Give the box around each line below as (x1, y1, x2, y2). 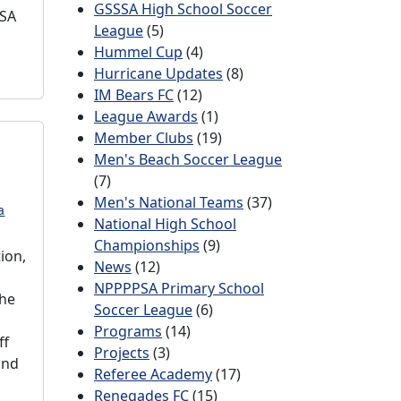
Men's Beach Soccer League (94, 149, 282, 169)
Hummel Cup (94, 42, 183, 62)
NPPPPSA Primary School (94, 278, 264, 298)
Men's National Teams (94, 192, 243, 212)
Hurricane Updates (94, 64, 223, 83)
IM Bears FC (94, 85, 174, 105)
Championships (94, 235, 200, 255)
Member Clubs (94, 128, 193, 148)
